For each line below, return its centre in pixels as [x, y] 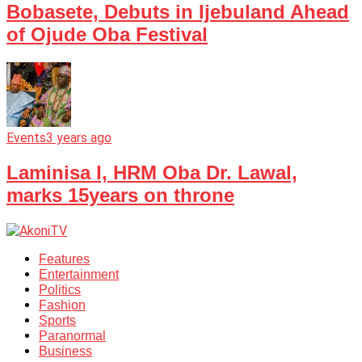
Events [26, 138]
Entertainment [79, 274]
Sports [57, 320]
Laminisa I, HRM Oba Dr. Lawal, [152, 172]
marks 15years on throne [120, 195]
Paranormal [72, 335]
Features [64, 259]
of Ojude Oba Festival [107, 35]
